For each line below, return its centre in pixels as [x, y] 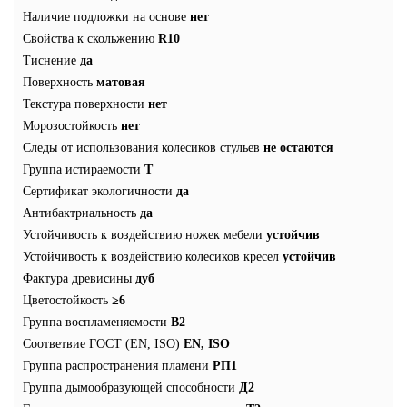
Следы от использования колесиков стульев [141, 148]
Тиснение [50, 61]
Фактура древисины [77, 279]
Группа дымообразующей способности [129, 388]
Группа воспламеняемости [95, 323]
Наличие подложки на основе [104, 17]
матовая [121, 83]
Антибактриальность [79, 213]
